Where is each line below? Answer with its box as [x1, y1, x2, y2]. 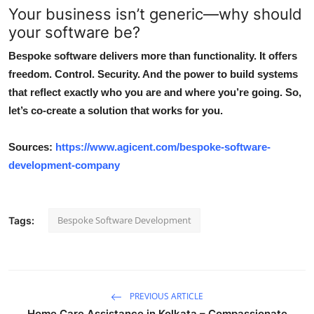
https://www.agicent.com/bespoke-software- [55, 140, 271, 153]
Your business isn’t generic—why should [8, 4, 302, 23]
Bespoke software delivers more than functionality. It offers [8, 49, 297, 62]
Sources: [8, 140, 55, 153]
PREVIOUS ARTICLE [128, 289, 203, 302]
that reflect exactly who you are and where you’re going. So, [8, 86, 301, 98]
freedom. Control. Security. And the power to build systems [8, 67, 298, 80]
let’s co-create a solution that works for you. [8, 104, 223, 116]
